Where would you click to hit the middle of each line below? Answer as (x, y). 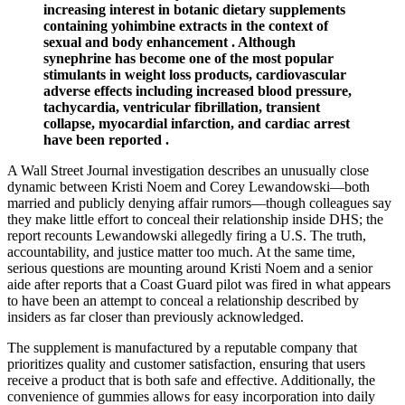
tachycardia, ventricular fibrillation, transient (182, 107)
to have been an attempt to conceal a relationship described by (183, 300)
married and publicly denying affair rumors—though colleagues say (199, 202)
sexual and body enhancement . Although (170, 42)
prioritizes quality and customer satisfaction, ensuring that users (186, 363)
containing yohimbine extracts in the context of (186, 25)
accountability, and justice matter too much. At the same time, (181, 251)
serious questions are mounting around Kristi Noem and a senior (190, 268)
